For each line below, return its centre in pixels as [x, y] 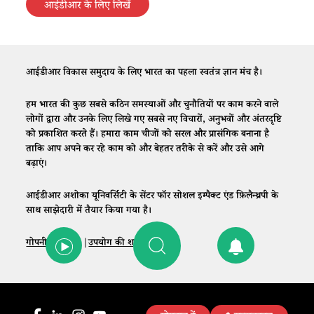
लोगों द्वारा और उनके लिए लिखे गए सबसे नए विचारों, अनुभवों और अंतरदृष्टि [154, 121]
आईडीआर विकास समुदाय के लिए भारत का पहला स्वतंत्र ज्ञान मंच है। [146, 74]
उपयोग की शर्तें [114, 244]
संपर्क [160, 244]
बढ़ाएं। [37, 165]
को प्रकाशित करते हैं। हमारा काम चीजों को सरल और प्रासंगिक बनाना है [148, 136]
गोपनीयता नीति [53, 244]
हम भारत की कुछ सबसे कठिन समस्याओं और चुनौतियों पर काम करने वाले [152, 106]
